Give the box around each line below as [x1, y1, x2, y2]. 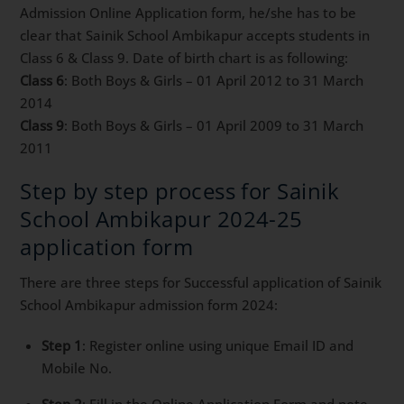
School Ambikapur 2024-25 [20, 204, 303, 234]
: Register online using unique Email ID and [82, 335, 354, 354]
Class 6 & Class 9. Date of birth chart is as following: [20, 48, 349, 67]
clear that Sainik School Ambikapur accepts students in [20, 25, 371, 44]
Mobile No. [41, 358, 113, 377]
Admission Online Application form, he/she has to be [20, 3, 357, 22]
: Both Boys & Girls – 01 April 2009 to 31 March [64, 115, 364, 134]
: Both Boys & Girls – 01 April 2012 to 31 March [64, 70, 364, 89]
